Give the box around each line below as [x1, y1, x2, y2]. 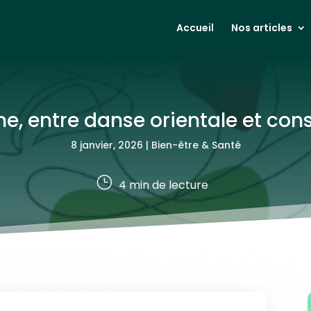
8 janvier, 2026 [70, 137, 143, 152]
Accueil [176, 21, 214, 35]
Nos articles [230, 21, 292, 35]
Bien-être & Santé [151, 137, 241, 152]
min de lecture [126, 177, 208, 194]
